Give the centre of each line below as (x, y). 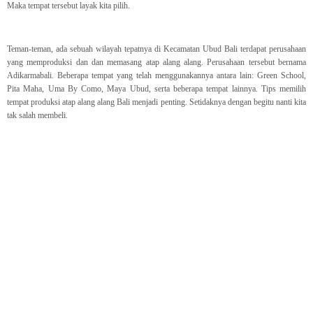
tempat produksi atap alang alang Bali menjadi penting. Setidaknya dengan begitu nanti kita (156, 102)
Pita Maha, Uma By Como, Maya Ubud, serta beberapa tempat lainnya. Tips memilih (156, 89)
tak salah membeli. (37, 116)
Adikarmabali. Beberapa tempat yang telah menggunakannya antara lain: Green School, (156, 76)
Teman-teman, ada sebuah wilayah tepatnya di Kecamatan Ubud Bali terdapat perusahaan (156, 49)
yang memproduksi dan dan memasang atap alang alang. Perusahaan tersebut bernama (156, 63)
